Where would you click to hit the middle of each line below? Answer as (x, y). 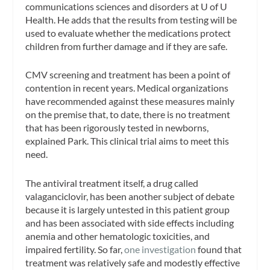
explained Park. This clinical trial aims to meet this (127, 141)
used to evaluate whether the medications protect (128, 33)
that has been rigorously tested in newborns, (117, 128)
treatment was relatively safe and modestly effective (133, 263)
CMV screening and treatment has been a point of (128, 75)
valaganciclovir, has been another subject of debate (130, 196)
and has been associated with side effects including (130, 223)
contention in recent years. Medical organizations (127, 88)
